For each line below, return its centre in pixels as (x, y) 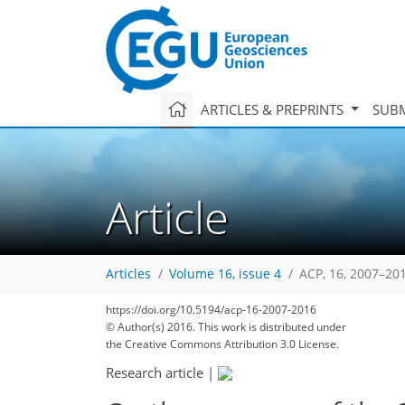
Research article (155, 372)
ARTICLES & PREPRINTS (273, 109)
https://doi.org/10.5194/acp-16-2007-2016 (211, 310)
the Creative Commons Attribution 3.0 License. (222, 344)
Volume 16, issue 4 (225, 274)
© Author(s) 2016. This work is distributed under (226, 327)
